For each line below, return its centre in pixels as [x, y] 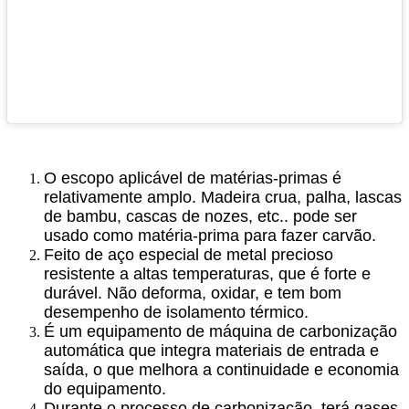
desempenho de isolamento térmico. [176, 312]
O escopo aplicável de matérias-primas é [193, 178]
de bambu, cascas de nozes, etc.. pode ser [200, 216]
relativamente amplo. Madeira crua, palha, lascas [223, 197]
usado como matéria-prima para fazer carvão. [210, 235]
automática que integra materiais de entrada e [211, 350]
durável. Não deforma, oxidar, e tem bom [193, 293]
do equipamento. [105, 388]
